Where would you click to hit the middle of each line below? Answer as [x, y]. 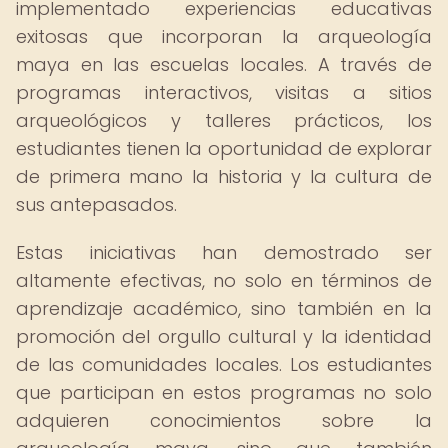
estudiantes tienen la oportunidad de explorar [224, 148]
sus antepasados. [96, 204]
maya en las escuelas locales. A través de [224, 64]
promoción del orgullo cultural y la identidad [224, 336]
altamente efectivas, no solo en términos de [224, 280]
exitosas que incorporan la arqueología [224, 36]
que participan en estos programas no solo [224, 392]
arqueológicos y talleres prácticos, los [224, 120]
